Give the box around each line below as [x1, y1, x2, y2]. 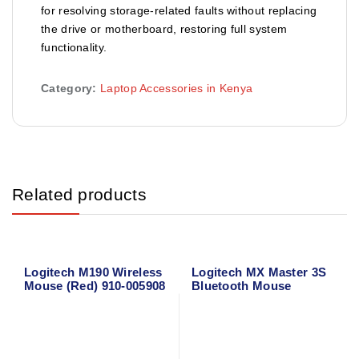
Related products [12, 184, 147, 204]
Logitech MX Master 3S [191, 265, 327, 280]
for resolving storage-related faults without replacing [41, 3, 317, 17]
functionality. [41, 40, 107, 54]
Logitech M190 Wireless [23, 265, 163, 280]
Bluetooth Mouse [191, 279, 292, 293]
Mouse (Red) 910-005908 [23, 279, 166, 293]
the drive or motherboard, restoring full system [41, 22, 288, 35]
